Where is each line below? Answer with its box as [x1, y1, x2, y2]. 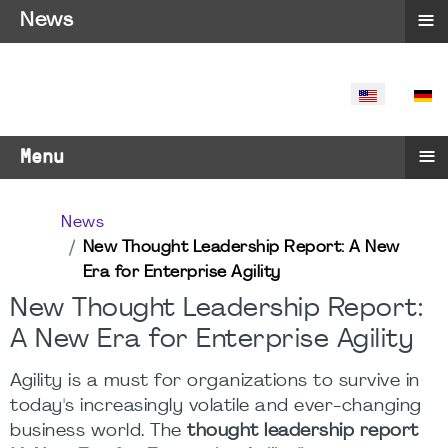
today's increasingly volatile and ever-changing [10, 398, 422, 415]
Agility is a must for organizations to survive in [10, 373, 420, 390]
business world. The [10, 423, 187, 440]
